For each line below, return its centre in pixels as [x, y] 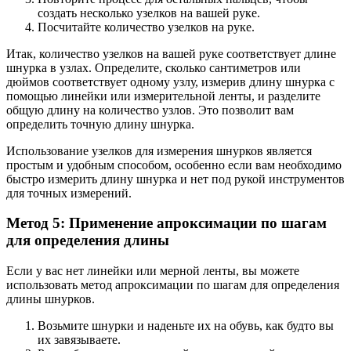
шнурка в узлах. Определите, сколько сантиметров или [154, 67]
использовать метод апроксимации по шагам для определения [173, 285]
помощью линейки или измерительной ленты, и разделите [163, 96]
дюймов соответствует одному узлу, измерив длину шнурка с [170, 81]
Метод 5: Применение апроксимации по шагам [166, 223]
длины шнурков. [51, 299]
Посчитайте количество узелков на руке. [146, 27]
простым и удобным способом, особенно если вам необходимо [174, 165]
